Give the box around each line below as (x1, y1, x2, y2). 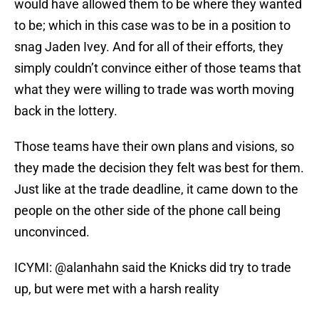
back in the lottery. (14, 103, 117, 119)
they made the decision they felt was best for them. (14, 160, 304, 176)
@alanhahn (55, 260, 119, 276)
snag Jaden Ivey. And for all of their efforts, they (14, 39, 283, 55)
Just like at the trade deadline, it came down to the (14, 182, 298, 197)
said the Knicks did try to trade (119, 260, 291, 276)
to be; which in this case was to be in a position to (14, 18, 291, 33)
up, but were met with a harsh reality (14, 281, 219, 297)
